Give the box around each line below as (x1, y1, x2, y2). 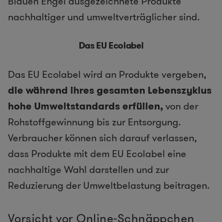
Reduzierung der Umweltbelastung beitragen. (8, 178, 210, 193)
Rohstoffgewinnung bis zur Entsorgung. (8, 115, 181, 129)
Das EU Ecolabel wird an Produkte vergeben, (8, 67, 206, 82)
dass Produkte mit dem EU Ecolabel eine (8, 147, 186, 161)
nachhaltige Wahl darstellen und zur (8, 163, 169, 177)
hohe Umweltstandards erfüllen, (8, 99, 163, 113)
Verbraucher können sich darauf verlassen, (8, 131, 197, 145)
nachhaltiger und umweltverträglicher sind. (8, 10, 200, 24)
